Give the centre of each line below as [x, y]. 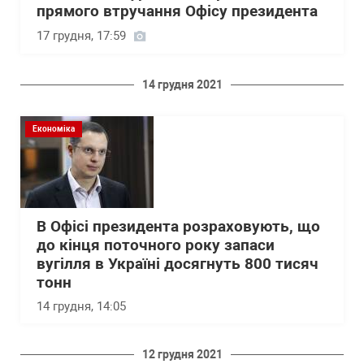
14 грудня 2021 [182, 85]
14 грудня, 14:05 [81, 307]
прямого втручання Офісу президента [177, 12]
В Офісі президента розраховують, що [178, 227]
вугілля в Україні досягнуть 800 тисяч [178, 264]
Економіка [54, 129]
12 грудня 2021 [182, 355]
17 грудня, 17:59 [81, 36]
